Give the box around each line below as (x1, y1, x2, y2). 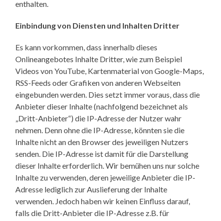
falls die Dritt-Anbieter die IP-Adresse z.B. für (15, 208, 170, 218)
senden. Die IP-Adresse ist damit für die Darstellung (15, 148, 189, 158)
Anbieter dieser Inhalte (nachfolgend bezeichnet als (15, 101, 188, 111)
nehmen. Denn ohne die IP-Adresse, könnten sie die (15, 125, 185, 135)
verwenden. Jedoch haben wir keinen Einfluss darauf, (15, 196, 190, 206)
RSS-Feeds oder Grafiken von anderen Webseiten (15, 77, 181, 87)
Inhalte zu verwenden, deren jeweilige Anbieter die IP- (15, 172, 196, 182)
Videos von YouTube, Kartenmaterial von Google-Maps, (15, 66, 204, 75)
